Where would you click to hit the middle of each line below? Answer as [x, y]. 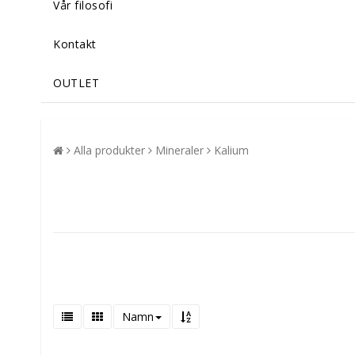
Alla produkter [109, 150]
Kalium [231, 150]
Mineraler [179, 150]
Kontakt [75, 44]
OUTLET [76, 82]
